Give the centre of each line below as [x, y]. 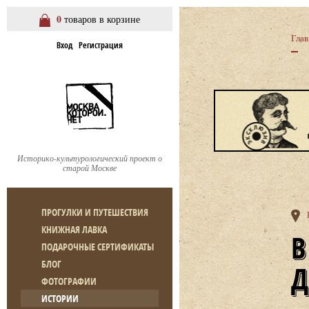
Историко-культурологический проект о [90, 158]
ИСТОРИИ [60, 298]
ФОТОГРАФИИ [69, 281]
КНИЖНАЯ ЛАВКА [74, 229]
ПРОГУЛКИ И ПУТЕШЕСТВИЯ [95, 212]
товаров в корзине [101, 19]
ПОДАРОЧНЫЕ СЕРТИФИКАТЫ [98, 247]
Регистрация [101, 45]
